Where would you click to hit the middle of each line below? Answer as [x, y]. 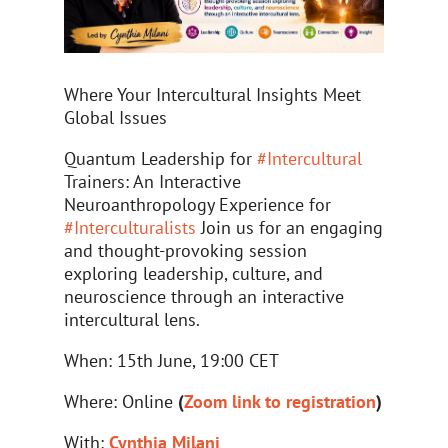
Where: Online [121, 402]
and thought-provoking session [186, 251]
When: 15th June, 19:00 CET [172, 361]
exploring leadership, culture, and [194, 274]
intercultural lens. [132, 320]
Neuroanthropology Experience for [198, 205]
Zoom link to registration [280, 402]
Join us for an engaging [290, 228]
